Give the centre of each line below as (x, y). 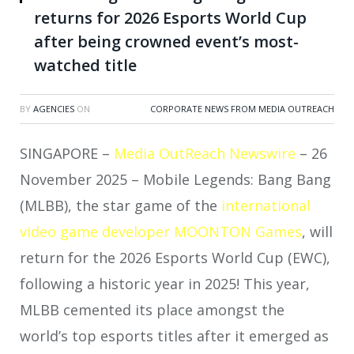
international (266, 205)
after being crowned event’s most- (166, 41)
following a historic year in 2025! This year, (165, 283)
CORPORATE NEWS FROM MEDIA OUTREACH (242, 108)
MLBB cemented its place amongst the (152, 309)
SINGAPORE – (67, 153)
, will (317, 231)
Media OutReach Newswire (207, 153)
